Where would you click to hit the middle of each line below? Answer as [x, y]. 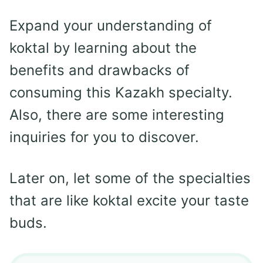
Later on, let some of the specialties [130, 178]
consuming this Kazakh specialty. [121, 93]
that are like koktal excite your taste [129, 201]
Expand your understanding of [111, 26]
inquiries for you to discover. [104, 137]
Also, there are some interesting [117, 115]
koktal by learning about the [103, 48]
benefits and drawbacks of [100, 70]
